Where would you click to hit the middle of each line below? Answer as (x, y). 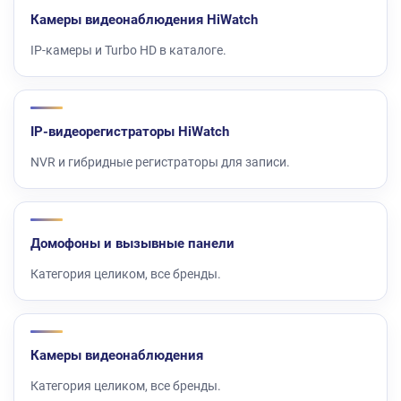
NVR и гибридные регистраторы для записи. (160, 162)
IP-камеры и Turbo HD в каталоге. (128, 50)
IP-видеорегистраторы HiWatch (130, 132)
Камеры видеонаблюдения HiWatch (144, 20)
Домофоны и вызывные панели (132, 243)
